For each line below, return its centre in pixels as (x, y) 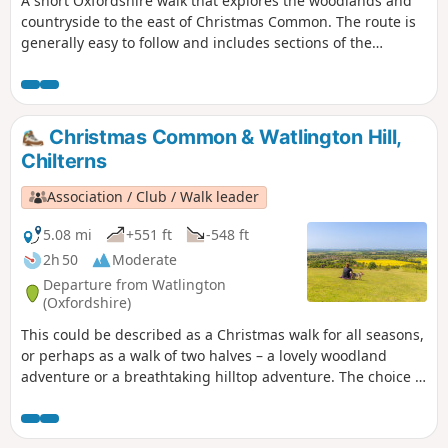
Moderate (144, 260)
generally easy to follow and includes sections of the (196, 43)
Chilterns (64, 161)
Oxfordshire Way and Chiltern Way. (138, 64)
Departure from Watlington (134, 284)
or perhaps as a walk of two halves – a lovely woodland (204, 356)
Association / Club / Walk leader (153, 197)
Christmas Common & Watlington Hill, (223, 137)
